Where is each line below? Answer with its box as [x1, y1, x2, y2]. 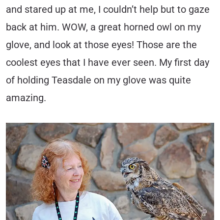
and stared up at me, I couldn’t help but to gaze [6, 3, 210, 15]
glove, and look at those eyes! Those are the [6, 39, 197, 51]
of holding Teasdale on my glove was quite [6, 74, 191, 86]
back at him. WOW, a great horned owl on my [6, 21, 201, 33]
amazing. [6, 92, 46, 104]
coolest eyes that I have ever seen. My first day [6, 56, 209, 68]
